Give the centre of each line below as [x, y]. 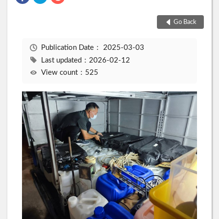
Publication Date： [72, 48]
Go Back [185, 22]
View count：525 [69, 73]
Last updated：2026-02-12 [85, 60]
